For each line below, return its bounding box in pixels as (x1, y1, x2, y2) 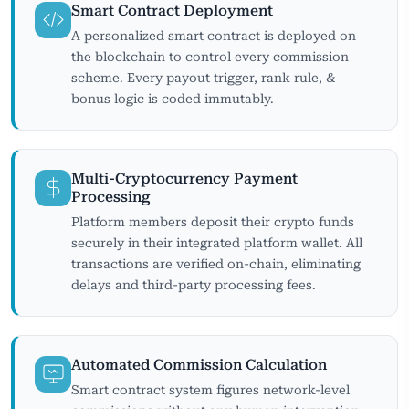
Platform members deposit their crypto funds (71, 214, 354, 229)
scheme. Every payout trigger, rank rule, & (71, 69, 335, 85)
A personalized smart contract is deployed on (71, 27, 356, 43)
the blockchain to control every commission (71, 48, 349, 64)
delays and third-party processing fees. (71, 277, 316, 292)
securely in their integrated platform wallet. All (71, 235, 362, 250)
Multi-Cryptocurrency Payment (71, 169, 298, 187)
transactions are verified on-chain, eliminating (71, 256, 361, 271)
